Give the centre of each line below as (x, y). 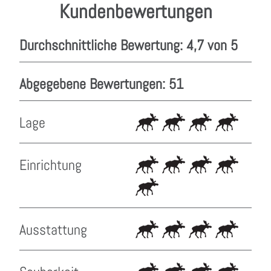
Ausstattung (53, 230)
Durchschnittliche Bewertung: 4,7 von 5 (129, 45)
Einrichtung (51, 165)
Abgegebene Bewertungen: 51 (101, 84)
